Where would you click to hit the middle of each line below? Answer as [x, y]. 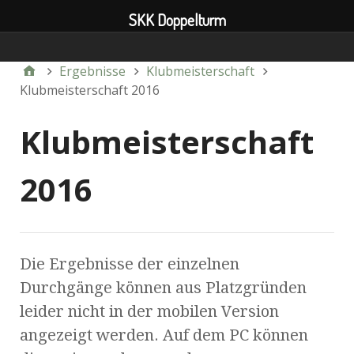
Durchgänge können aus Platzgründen [163, 287]
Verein [191, 51]
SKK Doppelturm [177, 20]
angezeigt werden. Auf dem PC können [164, 335]
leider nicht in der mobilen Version [149, 311]
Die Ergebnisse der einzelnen [130, 264]
